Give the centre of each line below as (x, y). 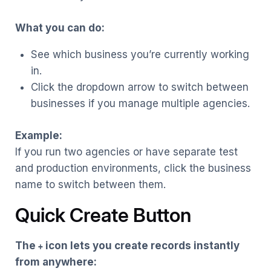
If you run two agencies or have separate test (126, 152)
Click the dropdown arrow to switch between (139, 87)
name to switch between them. (90, 184)
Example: (39, 135)
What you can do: (60, 28)
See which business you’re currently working (140, 55)
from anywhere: (56, 262)
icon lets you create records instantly (141, 245)
